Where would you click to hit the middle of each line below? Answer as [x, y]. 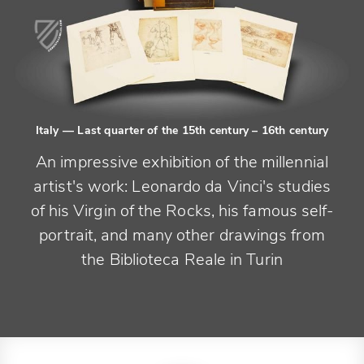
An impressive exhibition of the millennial [182, 162]
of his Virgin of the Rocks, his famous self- [182, 210]
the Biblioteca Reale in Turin [182, 259]
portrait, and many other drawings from [182, 235]
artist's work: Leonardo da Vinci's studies [182, 186]
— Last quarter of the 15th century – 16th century [195, 130]
